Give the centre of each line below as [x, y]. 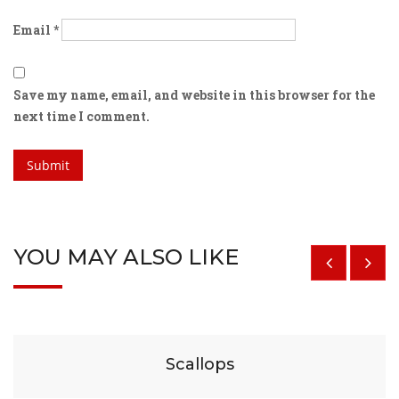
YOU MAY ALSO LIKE [126, 257]
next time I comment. [81, 116]
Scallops [199, 364]
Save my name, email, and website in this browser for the [194, 95]
